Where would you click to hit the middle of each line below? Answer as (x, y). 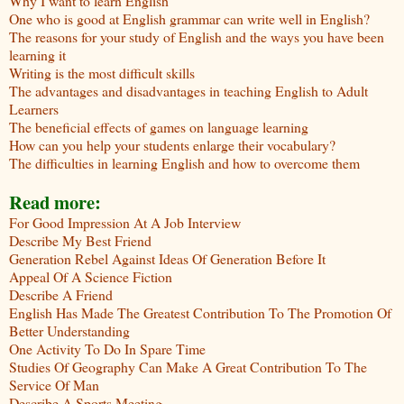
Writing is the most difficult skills (102, 72)
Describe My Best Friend (80, 240)
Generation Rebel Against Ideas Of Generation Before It (167, 258)
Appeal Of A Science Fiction (91, 276)
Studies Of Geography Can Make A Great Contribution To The (188, 366)
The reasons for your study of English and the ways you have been (197, 36)
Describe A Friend (61, 294)
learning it (37, 54)
